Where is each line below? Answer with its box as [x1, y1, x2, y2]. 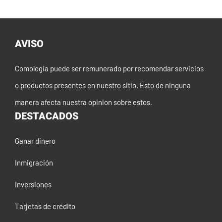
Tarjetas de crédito [15, 201, 75, 211]
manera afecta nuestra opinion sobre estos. [15, 97, 152, 107]
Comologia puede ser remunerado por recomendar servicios [15, 63, 204, 73]
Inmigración [15, 158, 53, 167]
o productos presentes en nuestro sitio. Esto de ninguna [15, 80, 191, 90]
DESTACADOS [15, 109, 78, 123]
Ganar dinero [15, 136, 55, 145]
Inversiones [15, 179, 52, 189]
